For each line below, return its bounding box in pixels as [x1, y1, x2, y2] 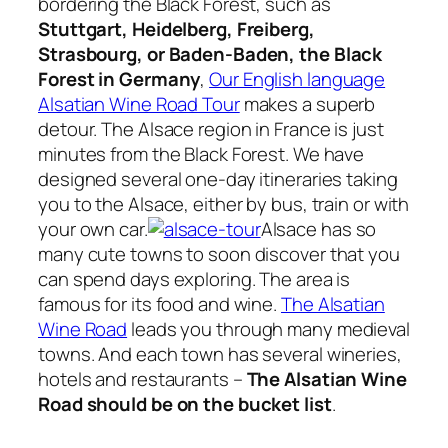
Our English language [209, 65, 386, 92]
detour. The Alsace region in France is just [38, 115, 384, 142]
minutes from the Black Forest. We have [38, 140, 365, 167]
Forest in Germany [38, 65, 201, 92]
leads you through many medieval [127, 315, 410, 342]
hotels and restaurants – [38, 365, 247, 392]
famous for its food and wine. [38, 290, 281, 317]
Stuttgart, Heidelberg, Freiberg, [38, 15, 315, 42]
